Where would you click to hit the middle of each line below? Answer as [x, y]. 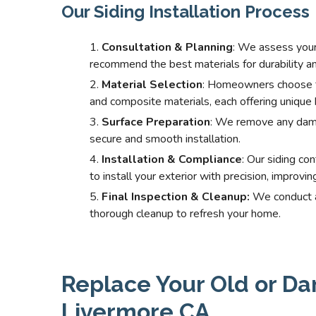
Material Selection [152, 85]
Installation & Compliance [172, 159]
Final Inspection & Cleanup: [176, 197]
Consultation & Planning [167, 47]
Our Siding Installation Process [186, 12]
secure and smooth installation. [165, 139]
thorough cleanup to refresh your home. [185, 214]
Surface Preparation [156, 122]
